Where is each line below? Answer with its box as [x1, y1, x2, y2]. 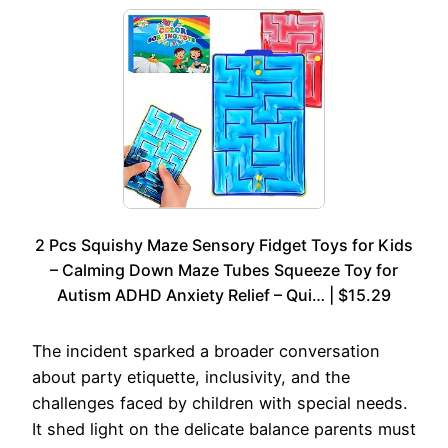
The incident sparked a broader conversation [32, 340, 380, 361]
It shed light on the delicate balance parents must [32, 418, 416, 439]
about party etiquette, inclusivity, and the [32, 366, 350, 387]
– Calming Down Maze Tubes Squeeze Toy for [50, 259, 398, 280]
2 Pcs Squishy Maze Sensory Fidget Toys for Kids [35, 234, 413, 255]
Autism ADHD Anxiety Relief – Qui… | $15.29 [57, 284, 391, 305]
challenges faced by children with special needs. [32, 392, 407, 413]
